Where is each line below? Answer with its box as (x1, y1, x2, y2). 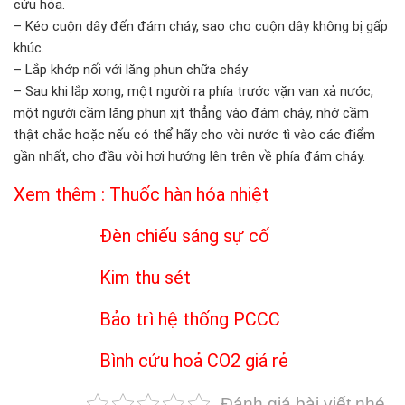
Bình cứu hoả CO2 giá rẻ (99, 349, 288, 372)
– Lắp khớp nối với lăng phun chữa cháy (14, 61, 248, 78)
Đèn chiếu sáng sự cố (99, 224, 269, 247)
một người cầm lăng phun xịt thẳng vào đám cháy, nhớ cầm (14, 104, 369, 121)
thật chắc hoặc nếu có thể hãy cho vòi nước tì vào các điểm (14, 126, 375, 143)
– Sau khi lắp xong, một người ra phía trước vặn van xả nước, (14, 82, 373, 99)
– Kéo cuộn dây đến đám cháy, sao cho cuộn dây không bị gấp (14, 17, 388, 34)
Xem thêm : (14, 183, 109, 205)
